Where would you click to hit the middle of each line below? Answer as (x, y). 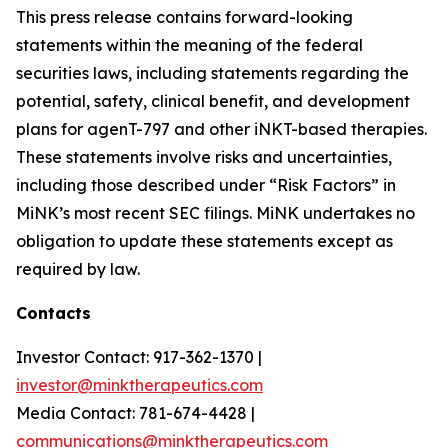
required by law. (78, 269)
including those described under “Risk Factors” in (206, 185)
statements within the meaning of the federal (189, 45)
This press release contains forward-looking (184, 17)
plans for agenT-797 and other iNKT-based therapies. (221, 129)
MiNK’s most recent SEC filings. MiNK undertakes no (215, 213)
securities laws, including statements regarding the (212, 73)
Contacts (53, 313)
